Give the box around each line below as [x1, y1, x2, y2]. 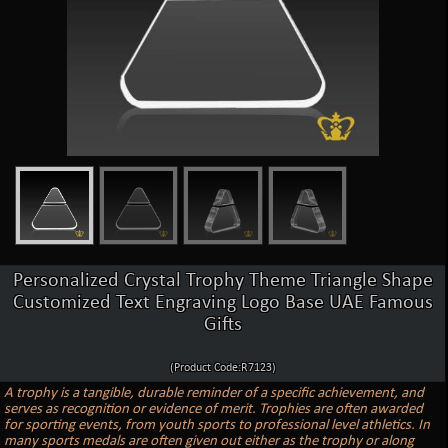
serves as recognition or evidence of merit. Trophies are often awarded [4, 401, 424, 417]
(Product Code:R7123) [169, 361, 276, 374]
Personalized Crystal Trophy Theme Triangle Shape [12, 270, 433, 291]
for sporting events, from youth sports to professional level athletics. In [4, 417, 431, 433]
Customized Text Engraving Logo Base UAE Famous [12, 292, 433, 313]
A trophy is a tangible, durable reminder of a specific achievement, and [4, 385, 425, 401]
